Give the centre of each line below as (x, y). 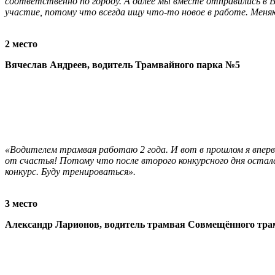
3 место (21, 203)
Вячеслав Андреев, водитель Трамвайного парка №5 (122, 64)
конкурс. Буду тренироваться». (70, 171)
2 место (21, 44)
